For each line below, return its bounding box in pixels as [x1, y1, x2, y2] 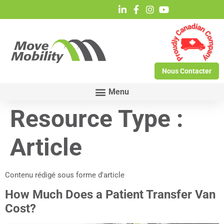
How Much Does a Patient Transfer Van [5, 187, 215, 202]
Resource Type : [10, 104, 183, 133]
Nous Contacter [162, 67, 211, 75]
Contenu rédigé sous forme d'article [5, 170, 124, 179]
